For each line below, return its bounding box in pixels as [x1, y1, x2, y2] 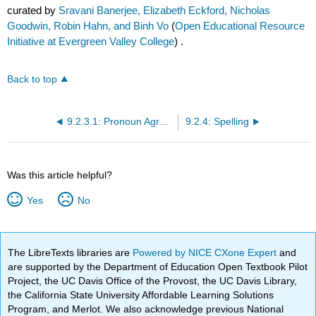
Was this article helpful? [7, 169, 113, 181]
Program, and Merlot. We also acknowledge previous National [8, 303, 284, 315]
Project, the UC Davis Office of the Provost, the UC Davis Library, [8, 274, 298, 286]
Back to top [7, 74, 58, 85]
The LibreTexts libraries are [8, 246, 133, 258]
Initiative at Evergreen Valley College [7, 35, 175, 47]
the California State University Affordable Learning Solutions [8, 288, 274, 300]
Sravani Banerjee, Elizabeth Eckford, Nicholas [59, 4, 271, 16]
